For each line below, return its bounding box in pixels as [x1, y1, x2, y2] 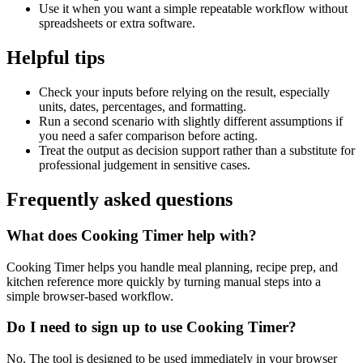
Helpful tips [6, 47, 105, 69]
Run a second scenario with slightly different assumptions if [39, 114, 343, 129]
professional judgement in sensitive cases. [39, 158, 250, 173]
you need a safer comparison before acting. [39, 129, 258, 143]
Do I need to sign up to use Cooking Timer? [6, 318, 297, 336]
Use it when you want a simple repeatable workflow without [39, 2, 348, 16]
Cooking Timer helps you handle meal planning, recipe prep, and [6, 259, 338, 274]
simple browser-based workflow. [6, 288, 173, 303]
